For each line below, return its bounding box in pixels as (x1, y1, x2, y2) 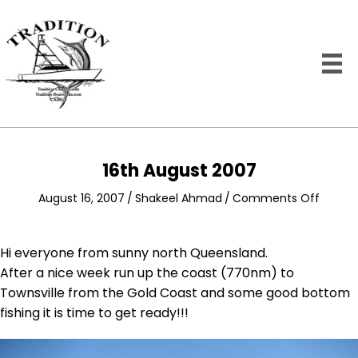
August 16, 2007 (38, 190, 125, 206)
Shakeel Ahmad (135, 190, 222, 206)
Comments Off (233, 190, 320, 206)
